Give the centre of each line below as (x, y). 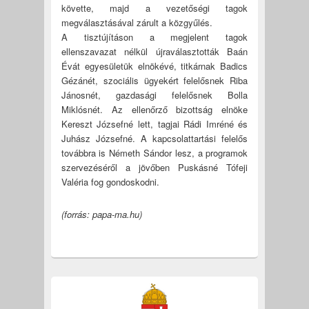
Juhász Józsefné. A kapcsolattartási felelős (154, 138)
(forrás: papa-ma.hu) (101, 214)
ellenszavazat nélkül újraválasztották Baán (154, 51)
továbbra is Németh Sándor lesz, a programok (154, 152)
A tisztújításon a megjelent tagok (154, 37)
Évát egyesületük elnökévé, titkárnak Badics (154, 66)
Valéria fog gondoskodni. (110, 181)
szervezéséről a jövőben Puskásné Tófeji (154, 167)
